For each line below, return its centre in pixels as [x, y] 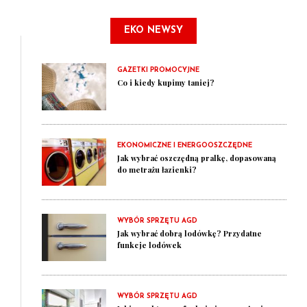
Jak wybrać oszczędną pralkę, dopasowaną [197, 158]
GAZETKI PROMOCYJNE [158, 70]
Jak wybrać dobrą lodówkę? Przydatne [189, 233]
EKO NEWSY [153, 30]
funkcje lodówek [149, 245]
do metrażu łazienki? [157, 170]
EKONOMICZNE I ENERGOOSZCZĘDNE [185, 146]
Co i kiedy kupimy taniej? [166, 83]
